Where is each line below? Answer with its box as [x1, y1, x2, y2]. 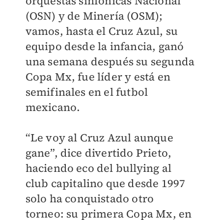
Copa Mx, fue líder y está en [25, 69, 171, 84]
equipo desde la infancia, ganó [25, 39, 184, 54]
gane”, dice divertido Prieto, [25, 145, 172, 160]
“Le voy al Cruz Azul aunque [25, 130, 173, 145]
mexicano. [25, 100, 81, 114]
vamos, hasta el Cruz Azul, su [25, 24, 178, 38]
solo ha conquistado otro [25, 191, 154, 206]
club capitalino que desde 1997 [25, 176, 186, 191]
